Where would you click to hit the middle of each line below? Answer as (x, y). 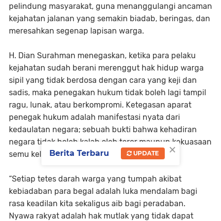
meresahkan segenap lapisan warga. (76, 31)
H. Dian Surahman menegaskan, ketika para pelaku (102, 56)
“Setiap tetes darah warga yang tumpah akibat (95, 179)
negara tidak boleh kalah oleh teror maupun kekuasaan (110, 142)
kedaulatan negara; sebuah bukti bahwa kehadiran (103, 130)
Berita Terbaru (79, 153)
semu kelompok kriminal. (54, 154)
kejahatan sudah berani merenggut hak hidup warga (106, 68)
